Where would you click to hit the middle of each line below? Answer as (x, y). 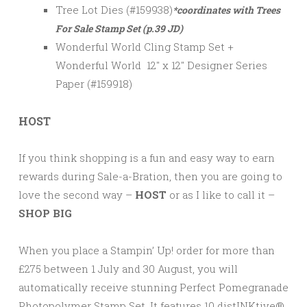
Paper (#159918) (94, 84)
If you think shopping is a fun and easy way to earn (147, 158)
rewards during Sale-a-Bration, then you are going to (150, 176)
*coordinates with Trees (226, 10)
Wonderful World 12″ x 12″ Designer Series (161, 65)
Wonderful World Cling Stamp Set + (145, 47)
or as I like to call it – (222, 195)
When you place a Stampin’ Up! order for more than (147, 250)
